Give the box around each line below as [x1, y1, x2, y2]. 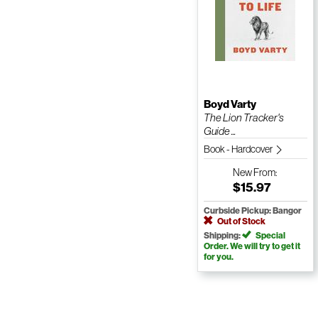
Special [253, 230, 285, 241]
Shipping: [203, 230, 242, 241]
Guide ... [203, 124, 236, 138]
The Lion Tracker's [203, 111, 284, 125]
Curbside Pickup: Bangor [203, 205, 302, 216]
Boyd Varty [203, 97, 256, 111]
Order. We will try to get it [203, 241, 300, 252]
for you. [203, 251, 234, 263]
